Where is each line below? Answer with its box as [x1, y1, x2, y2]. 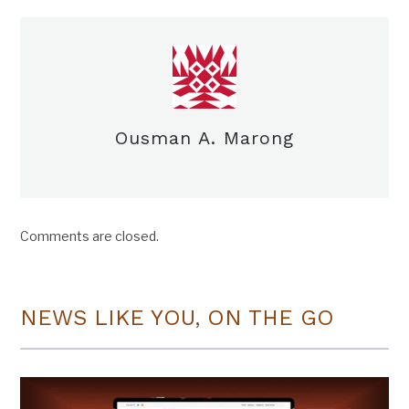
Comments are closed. [20, 227, 160, 244]
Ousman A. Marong [115, 126, 294, 149]
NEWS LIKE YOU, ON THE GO [20, 304, 335, 330]
